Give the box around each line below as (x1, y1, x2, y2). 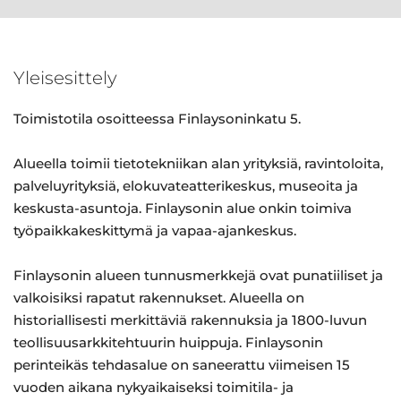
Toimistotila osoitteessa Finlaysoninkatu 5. (13, 110, 301, 127)
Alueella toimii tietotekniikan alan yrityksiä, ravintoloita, (13, 155, 383, 172)
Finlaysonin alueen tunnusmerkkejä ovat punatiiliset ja (13, 267, 383, 284)
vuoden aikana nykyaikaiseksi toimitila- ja (13, 379, 294, 396)
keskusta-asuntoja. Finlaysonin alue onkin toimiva (13, 200, 352, 217)
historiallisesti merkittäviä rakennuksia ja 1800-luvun (13, 311, 367, 328)
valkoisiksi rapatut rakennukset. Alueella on (13, 289, 304, 306)
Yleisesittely (13, 67, 117, 89)
